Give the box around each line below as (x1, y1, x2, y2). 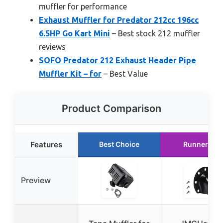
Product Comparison (62, 103, 161, 115)
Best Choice (99, 140, 139, 149)
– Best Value (102, 69, 148, 79)
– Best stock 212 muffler (110, 29, 200, 38)
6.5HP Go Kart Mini (39, 29, 110, 38)
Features (30, 140, 62, 150)
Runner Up (183, 140, 219, 149)
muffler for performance (39, 2, 127, 11)
